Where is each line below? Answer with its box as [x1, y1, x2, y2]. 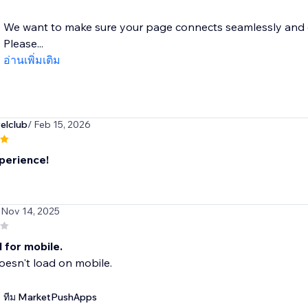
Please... [3, 36, 43, 51]
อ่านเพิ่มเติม [3, 53, 60, 67]
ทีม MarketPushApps [3, 291, 97, 304]
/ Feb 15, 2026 [27, 118, 91, 131]
